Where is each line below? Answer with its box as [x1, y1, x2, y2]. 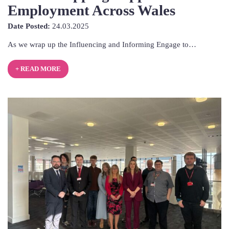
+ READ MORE [15, 65, 61, 73]
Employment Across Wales [8, 2, 175, 18]
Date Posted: [8, 21, 50, 31]
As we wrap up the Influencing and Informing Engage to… [8, 40, 196, 49]
